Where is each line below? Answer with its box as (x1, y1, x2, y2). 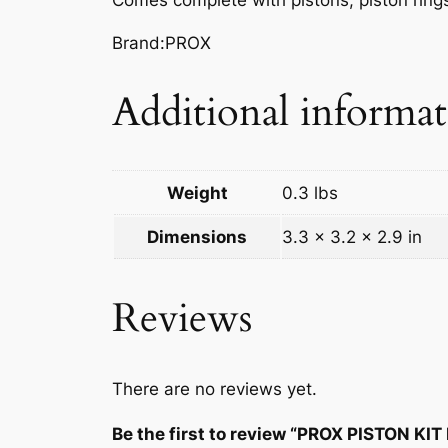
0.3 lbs (282, 183, 338, 204)
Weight (166, 183, 228, 204)
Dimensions (147, 227, 247, 248)
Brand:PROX (112, 32, 211, 53)
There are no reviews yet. (112, 379, 317, 400)
